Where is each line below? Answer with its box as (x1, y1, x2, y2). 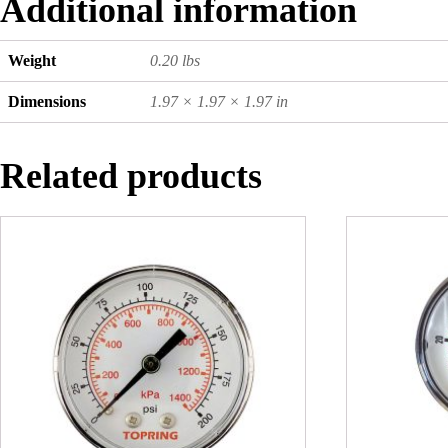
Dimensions (8, 92, 86, 110)
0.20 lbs (150, 51, 200, 69)
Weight (8, 51, 56, 69)
